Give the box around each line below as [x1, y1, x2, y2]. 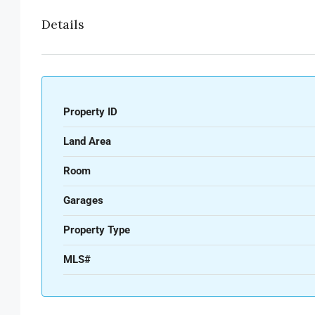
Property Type [63, 223, 130, 236]
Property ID [63, 105, 117, 118]
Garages [63, 193, 103, 207]
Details [41, 15, 84, 32]
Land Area [63, 134, 111, 148]
